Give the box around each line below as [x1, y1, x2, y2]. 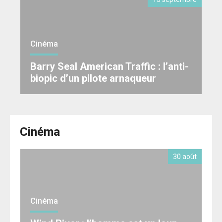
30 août [173, 152, 197, 161]
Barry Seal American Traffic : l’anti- [30, 60, 189, 72]
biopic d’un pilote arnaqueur [30, 72, 156, 84]
